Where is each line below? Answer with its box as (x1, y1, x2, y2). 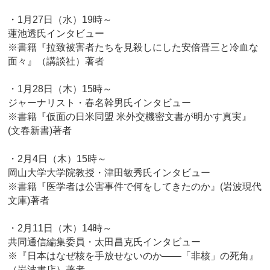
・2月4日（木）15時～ (8, 153, 107, 164)
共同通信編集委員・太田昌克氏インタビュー (8, 236, 201, 247)
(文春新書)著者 (8, 125, 72, 136)
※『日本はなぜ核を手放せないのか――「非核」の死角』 (8, 250, 259, 261)
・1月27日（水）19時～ (8, 14, 113, 25)
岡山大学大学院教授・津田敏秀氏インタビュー (8, 167, 211, 178)
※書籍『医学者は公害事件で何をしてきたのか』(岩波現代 (8, 181, 262, 192)
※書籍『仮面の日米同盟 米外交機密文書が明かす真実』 (8, 111, 252, 122)
